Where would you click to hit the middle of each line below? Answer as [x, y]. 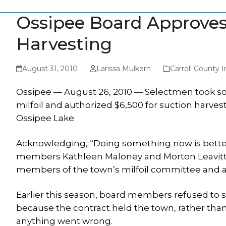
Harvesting [64, 44]
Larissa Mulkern [123, 69]
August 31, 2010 [50, 69]
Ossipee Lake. [46, 118]
